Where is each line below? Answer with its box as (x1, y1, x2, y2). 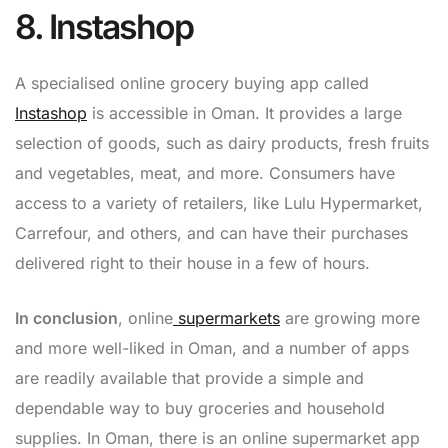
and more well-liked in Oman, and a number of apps (15, 337, 409, 358)
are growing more (280, 307, 420, 328)
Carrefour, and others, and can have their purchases (15, 222, 408, 243)
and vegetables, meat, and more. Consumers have (15, 162, 395, 183)
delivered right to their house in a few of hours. (15, 252, 370, 273)
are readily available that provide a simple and (15, 367, 364, 388)
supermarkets (173, 307, 280, 328)
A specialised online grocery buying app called (15, 72, 369, 93)
